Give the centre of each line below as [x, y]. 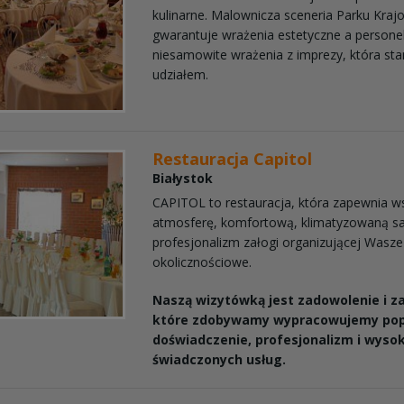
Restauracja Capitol [233, 158]
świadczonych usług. [220, 359]
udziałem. [181, 75]
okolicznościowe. [202, 262]
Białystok [183, 178]
